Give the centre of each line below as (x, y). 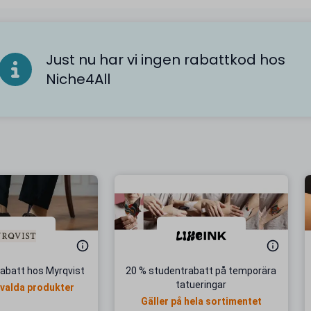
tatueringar (201, 285)
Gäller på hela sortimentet (201, 301)
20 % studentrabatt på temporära (201, 271)
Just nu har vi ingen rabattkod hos (166, 60)
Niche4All (78, 79)
